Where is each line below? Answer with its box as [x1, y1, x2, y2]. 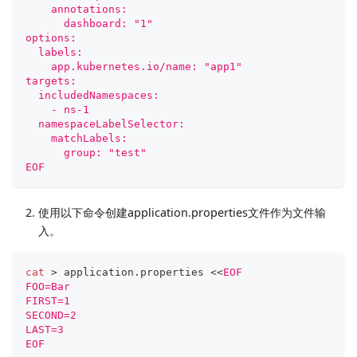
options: [25, 31, 76, 44]
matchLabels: [25, 131, 127, 144]
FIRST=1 [25, 294, 70, 307]
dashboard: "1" [25, 17, 153, 29]
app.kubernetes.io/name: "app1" [25, 60, 242, 73]
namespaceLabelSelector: [25, 117, 185, 130]
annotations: [25, 2, 127, 15]
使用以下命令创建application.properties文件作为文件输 [38, 204, 326, 220]
